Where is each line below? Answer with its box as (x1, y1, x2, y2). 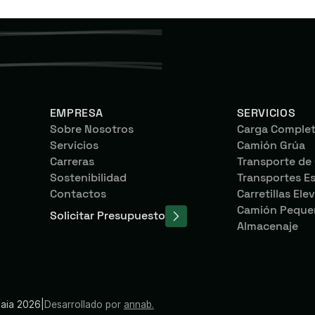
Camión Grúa (236, 139, 305, 153)
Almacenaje (236, 219, 298, 234)
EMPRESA (49, 106, 104, 121)
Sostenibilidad (49, 171, 127, 186)
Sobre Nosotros (49, 122, 134, 137)
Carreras (49, 155, 94, 169)
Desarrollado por (44, 298, 124, 310)
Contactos (49, 187, 106, 202)
